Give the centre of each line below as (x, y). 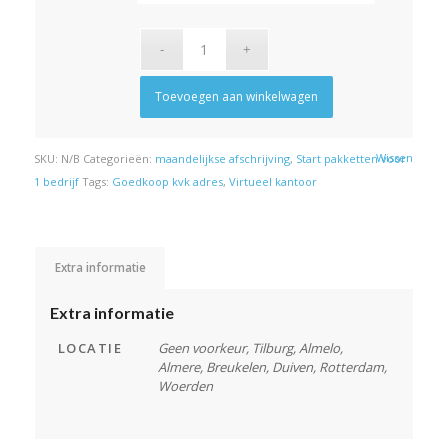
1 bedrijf (56, 181)
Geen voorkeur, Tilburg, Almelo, (250, 347)
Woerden (185, 385)
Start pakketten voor (350, 158)
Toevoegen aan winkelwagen (236, 96)
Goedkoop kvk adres (167, 181)
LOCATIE (90, 347)
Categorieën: (118, 158)
